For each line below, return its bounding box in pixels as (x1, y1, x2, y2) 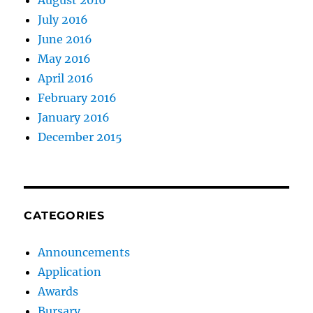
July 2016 (38, 13, 89, 27)
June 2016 (38, 32, 93, 47)
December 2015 (38, 130, 123, 145)
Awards (38, 284, 79, 299)
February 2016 (38, 91, 117, 105)
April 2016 (38, 71, 94, 86)
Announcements (38, 245, 131, 260)
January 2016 (38, 110, 110, 125)
